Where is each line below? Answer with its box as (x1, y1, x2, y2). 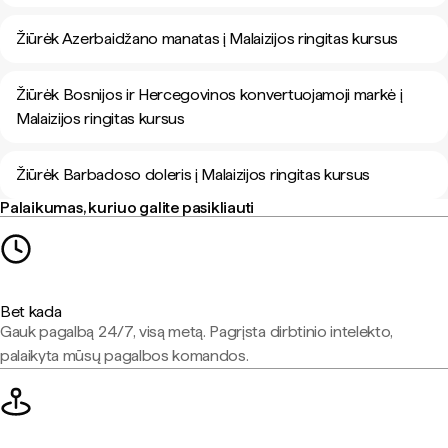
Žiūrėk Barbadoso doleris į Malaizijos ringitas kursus (16, 165, 371, 184)
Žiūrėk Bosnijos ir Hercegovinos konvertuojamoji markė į (16, 85, 403, 104)
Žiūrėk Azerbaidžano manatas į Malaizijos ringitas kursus (16, 29, 399, 48)
